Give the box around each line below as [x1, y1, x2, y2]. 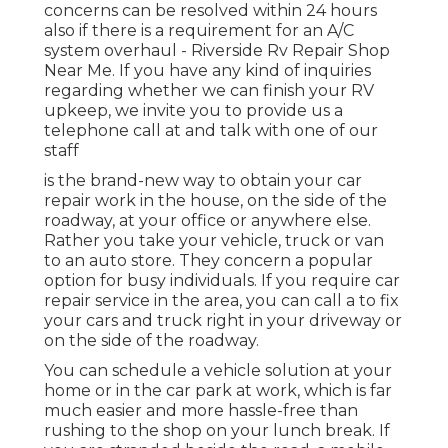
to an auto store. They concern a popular [44, 251, 373, 271]
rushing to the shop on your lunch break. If [44, 421, 390, 441]
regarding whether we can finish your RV [44, 81, 374, 101]
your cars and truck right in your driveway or [44, 311, 402, 331]
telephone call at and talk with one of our [44, 121, 378, 141]
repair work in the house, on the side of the [44, 191, 387, 211]
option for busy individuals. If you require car [44, 271, 400, 291]
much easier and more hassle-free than [44, 401, 358, 421]
